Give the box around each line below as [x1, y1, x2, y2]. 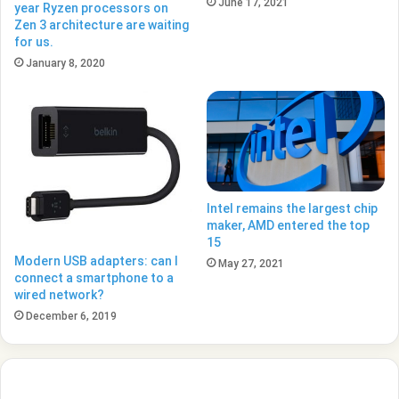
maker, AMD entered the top [207, 218, 370, 233]
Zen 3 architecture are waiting [14, 18, 189, 33]
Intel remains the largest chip [207, 201, 378, 216]
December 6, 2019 [26, 310, 117, 323]
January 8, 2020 [26, 57, 105, 70]
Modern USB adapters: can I [14, 254, 178, 269]
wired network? [14, 288, 104, 303]
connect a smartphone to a [14, 271, 174, 286]
